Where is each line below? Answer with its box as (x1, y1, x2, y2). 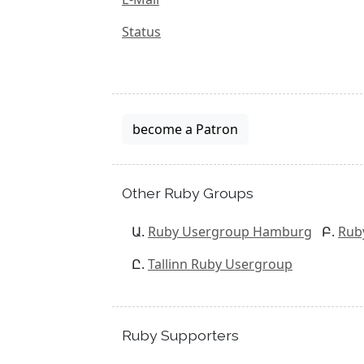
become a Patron (132, 119, 238, 138)
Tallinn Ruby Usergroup (148, 255, 292, 274)
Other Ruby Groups (122, 184, 253, 201)
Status (122, 22, 161, 41)
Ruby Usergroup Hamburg (148, 223, 312, 241)
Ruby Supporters (122, 327, 239, 344)
